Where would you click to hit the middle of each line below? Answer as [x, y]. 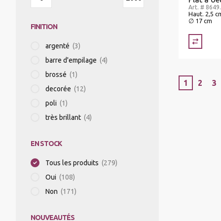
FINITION [44, 27]
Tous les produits [72, 163]
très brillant [63, 117]
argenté [57, 46]
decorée [58, 89]
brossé [56, 74]
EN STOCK [46, 144]
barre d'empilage [71, 60]
